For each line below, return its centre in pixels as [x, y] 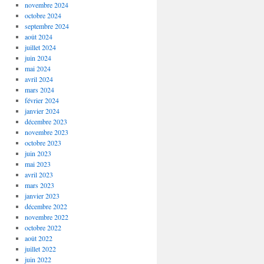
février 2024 [42, 100]
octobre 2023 [43, 143]
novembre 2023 [46, 132]
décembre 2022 [46, 206]
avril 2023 [39, 174]
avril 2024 [39, 79]
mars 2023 [39, 185]
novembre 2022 [46, 217]
